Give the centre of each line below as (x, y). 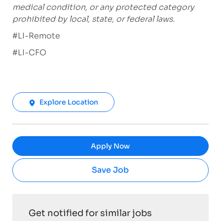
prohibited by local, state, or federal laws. (93, 19)
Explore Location (69, 102)
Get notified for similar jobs (90, 213)
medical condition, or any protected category (103, 7)
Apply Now (110, 146)
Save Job (110, 170)
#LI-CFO (29, 53)
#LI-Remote (36, 36)
